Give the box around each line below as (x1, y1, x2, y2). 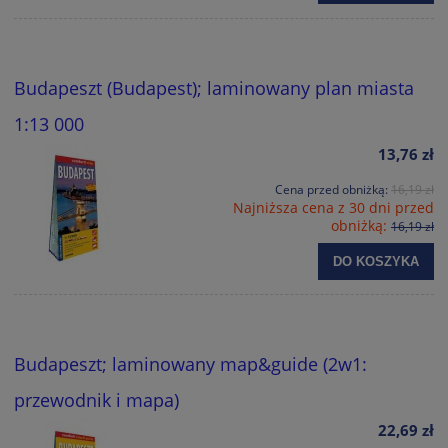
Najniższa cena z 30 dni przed (233, 197, 434, 217)
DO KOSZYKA (333, 253, 419, 269)
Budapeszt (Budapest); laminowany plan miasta (14, 75, 414, 100)
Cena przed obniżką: (275, 180, 391, 198)
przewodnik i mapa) (14, 387, 179, 412)
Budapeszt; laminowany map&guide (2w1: (14, 351, 367, 376)
